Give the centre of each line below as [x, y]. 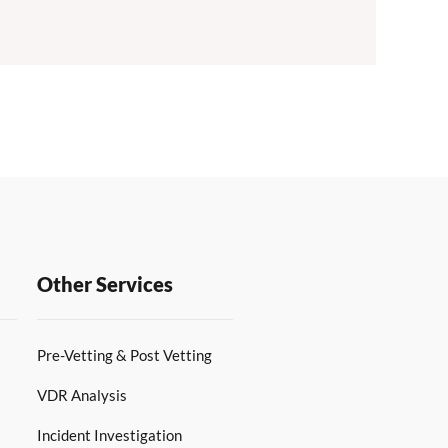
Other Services [104, 284]
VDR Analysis [81, 395]
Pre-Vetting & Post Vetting [124, 355]
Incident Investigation [109, 435]
